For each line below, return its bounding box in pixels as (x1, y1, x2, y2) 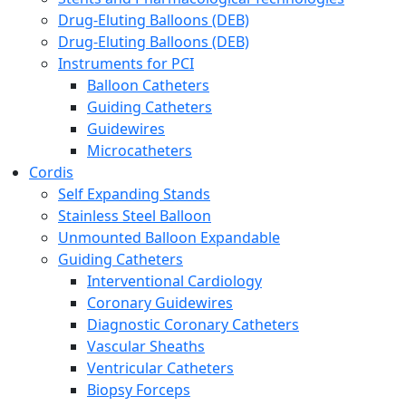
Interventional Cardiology (87, 270, 262, 291)
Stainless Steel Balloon (58, 205, 211, 226)
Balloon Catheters (87, 74, 209, 95)
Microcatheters (87, 140, 192, 160)
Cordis (29, 161, 73, 182)
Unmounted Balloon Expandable (58, 227, 280, 247)
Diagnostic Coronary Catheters (87, 314, 299, 334)
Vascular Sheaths (87, 335, 205, 356)
